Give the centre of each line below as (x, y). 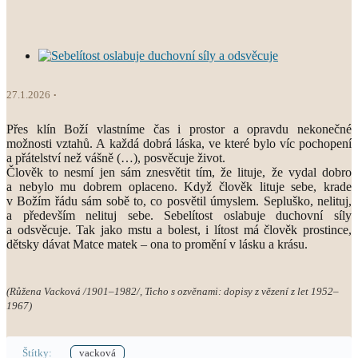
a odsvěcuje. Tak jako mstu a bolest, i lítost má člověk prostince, (179, 229)
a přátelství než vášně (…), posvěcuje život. (116, 157)
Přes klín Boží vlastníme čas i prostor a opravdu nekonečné (179, 129)
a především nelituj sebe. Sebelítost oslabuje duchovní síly (179, 215)
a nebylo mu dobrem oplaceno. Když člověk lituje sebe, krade (179, 186)
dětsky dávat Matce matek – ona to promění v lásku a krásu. (157, 244)
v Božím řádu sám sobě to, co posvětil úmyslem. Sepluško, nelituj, (179, 201)
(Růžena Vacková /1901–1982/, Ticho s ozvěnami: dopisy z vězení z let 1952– (173, 291)
